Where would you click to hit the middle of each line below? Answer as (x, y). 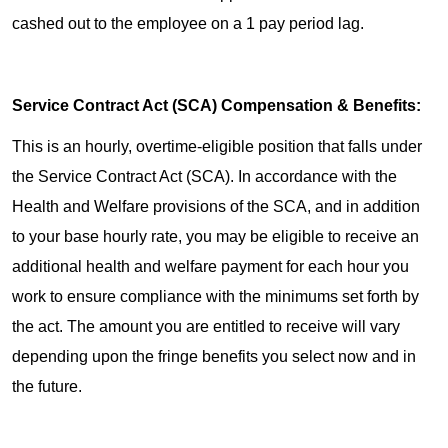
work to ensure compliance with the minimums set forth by (215, 297)
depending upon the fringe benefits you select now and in (214, 357)
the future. (47, 387)
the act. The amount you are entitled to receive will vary (206, 327)
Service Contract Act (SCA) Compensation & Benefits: (216, 106)
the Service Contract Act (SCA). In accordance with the (204, 177)
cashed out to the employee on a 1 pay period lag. (192, 23)
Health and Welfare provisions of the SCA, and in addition (216, 207)
